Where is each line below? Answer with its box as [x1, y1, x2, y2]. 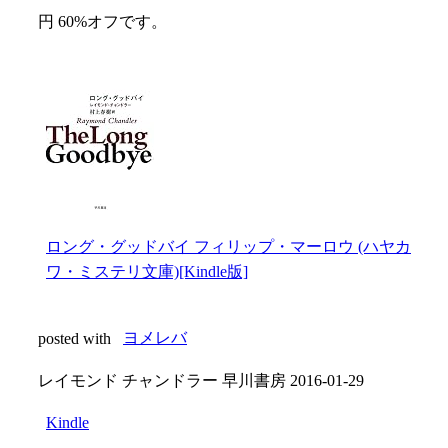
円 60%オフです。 [38, 12, 167, 30]
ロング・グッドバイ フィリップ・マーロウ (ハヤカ [46, 237, 411, 255]
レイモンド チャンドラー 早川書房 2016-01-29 [38, 371, 364, 389]
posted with [38, 329, 115, 347]
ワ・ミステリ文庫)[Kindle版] [46, 262, 248, 280]
